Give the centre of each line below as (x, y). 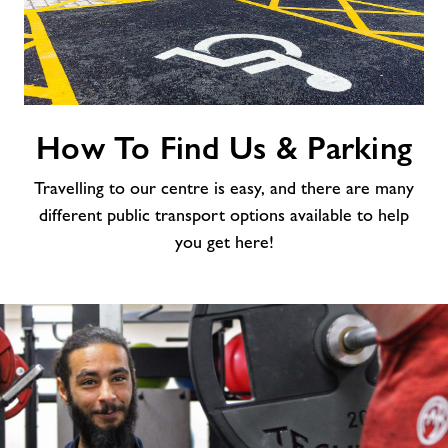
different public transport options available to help (224, 214)
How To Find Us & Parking (224, 147)
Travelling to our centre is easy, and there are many (224, 187)
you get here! (224, 241)
